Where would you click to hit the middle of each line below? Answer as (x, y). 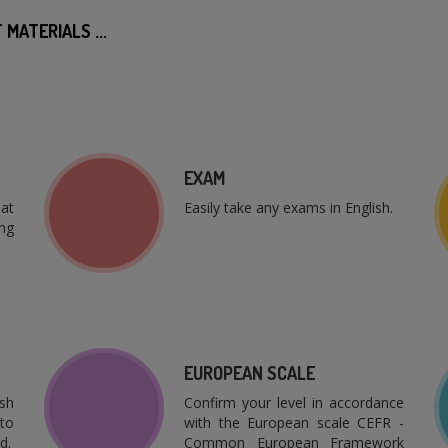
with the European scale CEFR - (294, 423)
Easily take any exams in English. (288, 208)
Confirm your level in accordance (294, 403)
